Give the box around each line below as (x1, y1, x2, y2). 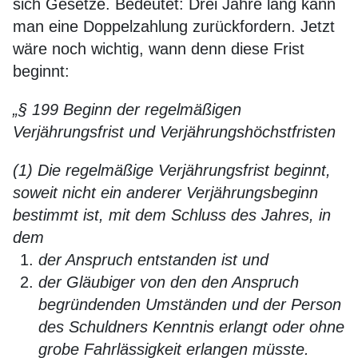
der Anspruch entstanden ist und (38, 251, 268, 268)
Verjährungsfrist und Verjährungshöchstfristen (13, 123, 336, 141)
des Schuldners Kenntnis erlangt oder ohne (38, 318, 344, 336)
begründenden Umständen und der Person (38, 296, 341, 313)
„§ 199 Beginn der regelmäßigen (13, 101, 241, 118)
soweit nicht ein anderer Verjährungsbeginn (13, 184, 318, 201)
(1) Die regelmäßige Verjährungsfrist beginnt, (13, 161, 331, 179)
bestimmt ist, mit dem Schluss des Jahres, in (13, 206, 331, 224)
